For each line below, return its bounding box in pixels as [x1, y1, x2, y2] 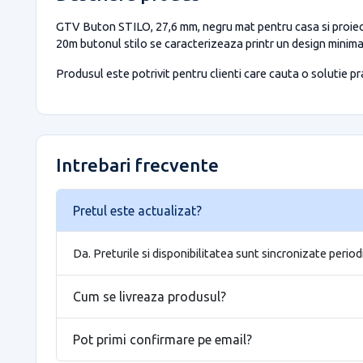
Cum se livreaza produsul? [73, 288, 226, 304]
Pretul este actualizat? [73, 203, 202, 218]
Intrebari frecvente [56, 155, 219, 175]
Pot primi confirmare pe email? [73, 331, 252, 347]
